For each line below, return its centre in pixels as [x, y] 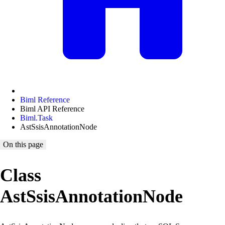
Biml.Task [36, 118]
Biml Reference [45, 100]
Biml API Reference [52, 109]
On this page [23, 144]
